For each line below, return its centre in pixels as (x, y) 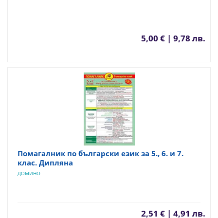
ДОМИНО (29, 173)
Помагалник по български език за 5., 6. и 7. (100, 153)
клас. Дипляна (45, 163)
